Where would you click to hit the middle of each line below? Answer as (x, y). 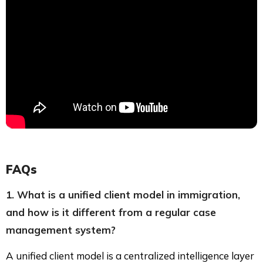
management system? (61, 230)
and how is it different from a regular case (111, 212)
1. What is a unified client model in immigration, (123, 194)
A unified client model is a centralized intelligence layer (130, 255)
